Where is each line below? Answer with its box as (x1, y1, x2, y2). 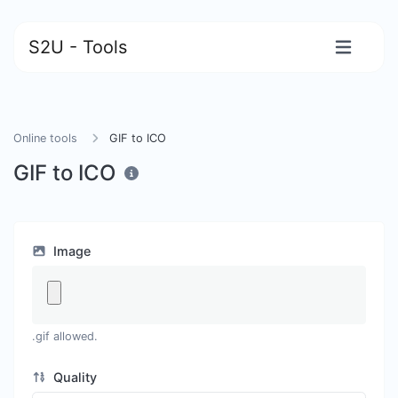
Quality (49, 370, 97, 385)
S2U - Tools (28, 36, 127, 58)
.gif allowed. (32, 330, 98, 343)
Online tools (13, 131, 77, 145)
